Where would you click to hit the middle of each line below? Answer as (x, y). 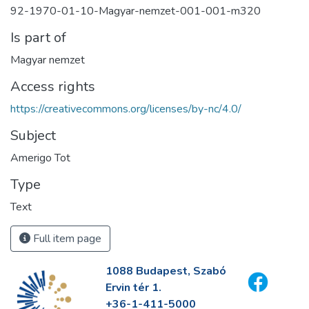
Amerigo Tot (40, 158)
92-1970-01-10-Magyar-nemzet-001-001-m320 (136, 11)
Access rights (53, 86)
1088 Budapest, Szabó (166, 271)
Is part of (38, 37)
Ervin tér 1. (133, 288)
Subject (33, 135)
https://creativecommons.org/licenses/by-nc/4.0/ (126, 109)
